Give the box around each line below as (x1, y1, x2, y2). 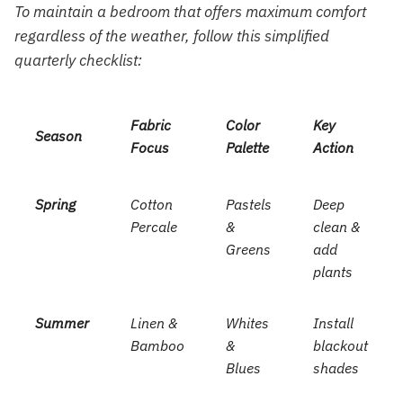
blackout (312, 336, 368, 355)
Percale (130, 218, 177, 237)
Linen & (130, 314, 178, 333)
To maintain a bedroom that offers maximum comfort (14, 2, 366, 22)
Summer (34, 314, 89, 333)
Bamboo (130, 336, 184, 355)
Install (312, 314, 354, 333)
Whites (225, 314, 269, 333)
